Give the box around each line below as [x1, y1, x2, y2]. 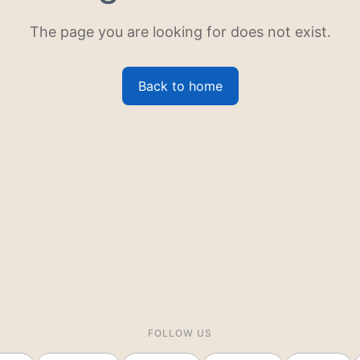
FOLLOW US [148, 327, 212, 339]
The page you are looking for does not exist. [29, 22, 331, 40]
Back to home [137, 77, 223, 94]
